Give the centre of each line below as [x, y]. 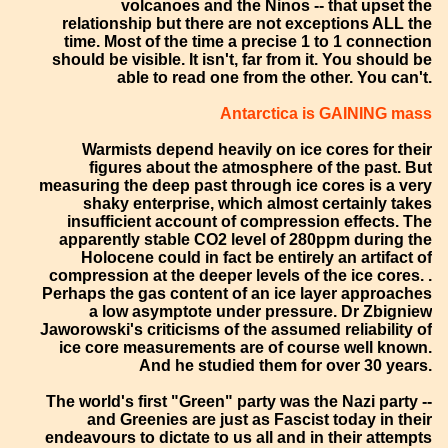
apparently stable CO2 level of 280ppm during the [246, 239]
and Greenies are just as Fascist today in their [260, 419]
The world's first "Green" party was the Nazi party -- [239, 401]
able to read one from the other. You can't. [275, 77]
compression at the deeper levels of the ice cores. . [241, 275]
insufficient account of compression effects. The [250, 221]
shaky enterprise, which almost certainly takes [258, 203]
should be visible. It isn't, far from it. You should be [242, 59]
